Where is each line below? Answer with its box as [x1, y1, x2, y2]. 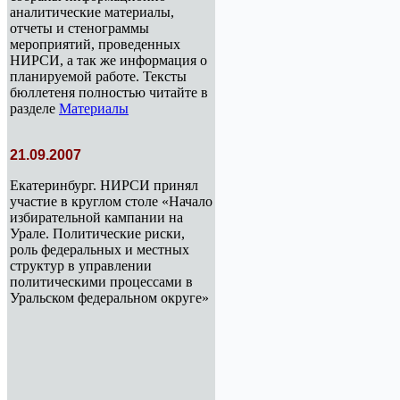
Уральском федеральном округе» [10, 290, 209, 305]
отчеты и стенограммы [10, 21, 149, 36]
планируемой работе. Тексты [10, 69, 187, 84]
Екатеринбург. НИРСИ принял [10, 178, 198, 193]
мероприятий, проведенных [10, 37, 180, 52]
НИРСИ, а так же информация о [10, 53, 207, 68]
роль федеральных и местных [10, 242, 189, 257]
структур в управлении [10, 258, 152, 273]
